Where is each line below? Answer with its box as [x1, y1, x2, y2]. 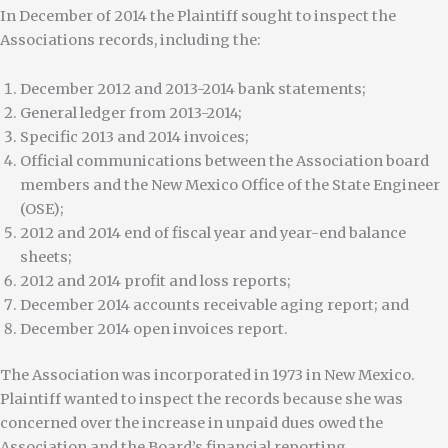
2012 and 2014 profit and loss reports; [20, 272, 291, 291]
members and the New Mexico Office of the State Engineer [20, 176, 440, 195]
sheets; [20, 248, 72, 267]
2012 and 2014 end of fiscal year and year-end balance [20, 224, 406, 243]
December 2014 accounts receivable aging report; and [20, 296, 409, 315]
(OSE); [20, 200, 64, 219]
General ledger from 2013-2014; [20, 104, 242, 123]
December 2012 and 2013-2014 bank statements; [20, 80, 366, 99]
